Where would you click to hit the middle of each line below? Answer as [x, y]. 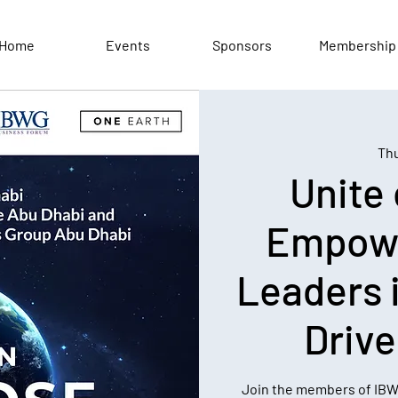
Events [128, 45]
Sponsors [242, 45]
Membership [358, 45]
